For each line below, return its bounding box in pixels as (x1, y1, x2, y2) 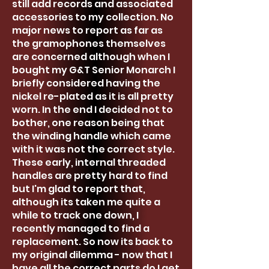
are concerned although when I (12, 50, 170, 64)
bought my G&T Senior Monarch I (12, 63, 175, 77)
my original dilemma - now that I (12, 248, 172, 262)
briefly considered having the (12, 76, 160, 90)
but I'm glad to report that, (12, 182, 145, 196)
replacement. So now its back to (12, 235, 173, 249)
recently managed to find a (12, 222, 150, 235)
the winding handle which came (12, 129, 171, 143)
